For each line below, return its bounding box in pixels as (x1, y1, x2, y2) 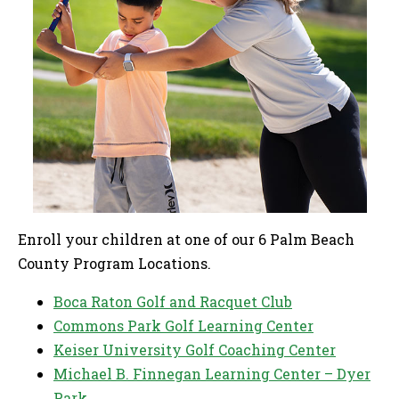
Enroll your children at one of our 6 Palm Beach (18, 229, 354, 248)
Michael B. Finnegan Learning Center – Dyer (53, 363, 370, 383)
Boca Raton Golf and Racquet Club (53, 291, 292, 311)
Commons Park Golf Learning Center (53, 315, 313, 335)
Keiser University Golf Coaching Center (53, 339, 336, 359)
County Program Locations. (18, 253, 215, 273)
